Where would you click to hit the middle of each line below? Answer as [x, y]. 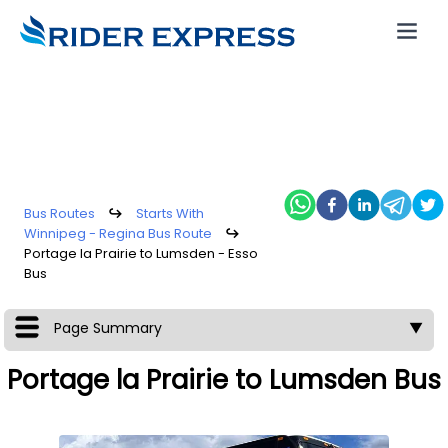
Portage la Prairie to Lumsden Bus [224, 380]
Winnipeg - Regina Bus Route [118, 233]
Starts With [170, 213]
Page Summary [107, 328]
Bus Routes [59, 213]
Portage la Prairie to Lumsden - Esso [141, 253]
